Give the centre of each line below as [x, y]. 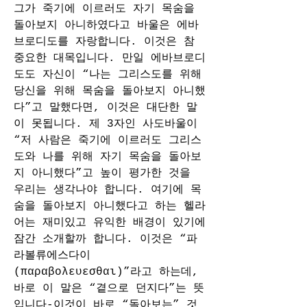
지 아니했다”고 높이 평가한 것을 [102, 173]
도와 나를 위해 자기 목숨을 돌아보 [108, 157]
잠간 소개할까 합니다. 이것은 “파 [106, 239]
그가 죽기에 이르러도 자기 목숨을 [104, 9]
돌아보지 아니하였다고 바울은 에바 [106, 25]
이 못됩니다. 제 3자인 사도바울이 [106, 124]
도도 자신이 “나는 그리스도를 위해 [108, 75]
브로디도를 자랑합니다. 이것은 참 [104, 42]
